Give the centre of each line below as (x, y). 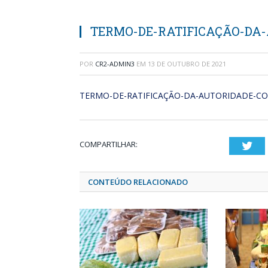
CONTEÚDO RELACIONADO (138, 182)
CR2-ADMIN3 (115, 63)
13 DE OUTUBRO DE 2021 (187, 63)
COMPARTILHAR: (109, 144)
